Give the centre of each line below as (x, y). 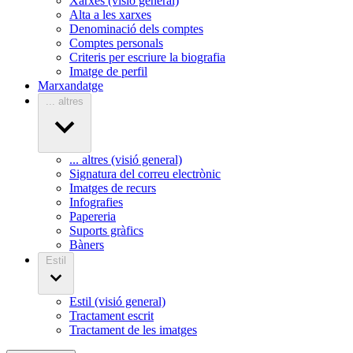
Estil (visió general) (117, 301)
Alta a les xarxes (110, 14)
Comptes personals (116, 43)
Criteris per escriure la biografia (147, 57)
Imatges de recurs (113, 188)
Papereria (93, 216)
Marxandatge (71, 85)
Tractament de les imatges (133, 329)
